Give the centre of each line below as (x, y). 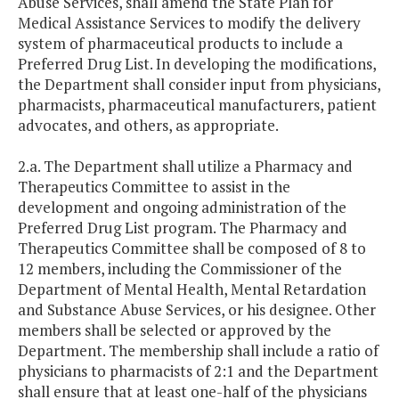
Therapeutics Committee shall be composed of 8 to (192, 248)
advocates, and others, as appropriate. (148, 126)
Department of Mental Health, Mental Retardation (192, 289)
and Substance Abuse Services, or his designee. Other (197, 310)
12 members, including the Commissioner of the (180, 269)
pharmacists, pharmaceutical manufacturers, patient (197, 105)
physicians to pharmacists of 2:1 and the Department (198, 371)
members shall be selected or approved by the (175, 330)
